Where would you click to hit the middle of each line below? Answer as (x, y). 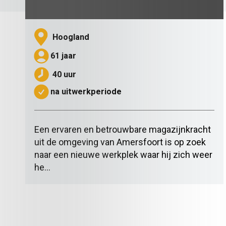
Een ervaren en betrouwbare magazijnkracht (123, 128)
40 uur (64, 73)
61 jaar (64, 55)
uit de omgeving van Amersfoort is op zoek (120, 141)
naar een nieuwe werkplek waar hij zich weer (123, 153)
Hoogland (71, 36)
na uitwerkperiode (86, 91)
